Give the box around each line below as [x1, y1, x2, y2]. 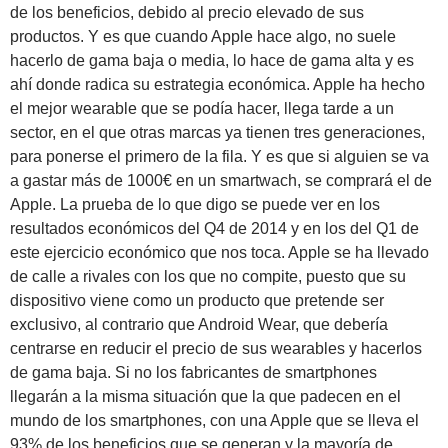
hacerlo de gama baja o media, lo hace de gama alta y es [10, 51, 414, 69]
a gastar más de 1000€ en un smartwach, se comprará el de [10, 171, 432, 189]
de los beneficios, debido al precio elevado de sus [10, 3, 364, 21]
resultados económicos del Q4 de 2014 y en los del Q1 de [10, 219, 419, 237]
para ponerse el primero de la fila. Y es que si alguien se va [10, 147, 429, 165]
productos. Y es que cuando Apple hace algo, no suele [10, 27, 396, 45]
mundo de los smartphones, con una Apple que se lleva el [10, 411, 419, 429]
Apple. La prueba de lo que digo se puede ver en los [10, 195, 380, 213]
